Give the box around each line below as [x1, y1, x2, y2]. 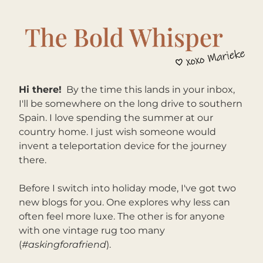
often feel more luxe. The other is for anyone [19, 211, 225, 222]
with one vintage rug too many [19, 225, 165, 236]
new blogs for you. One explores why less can [19, 197, 230, 208]
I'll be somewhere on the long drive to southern [19, 98, 242, 109]
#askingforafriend [22, 239, 106, 250]
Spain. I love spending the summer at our [19, 112, 213, 123]
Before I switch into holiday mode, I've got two [19, 183, 236, 194]
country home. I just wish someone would [19, 126, 216, 137]
